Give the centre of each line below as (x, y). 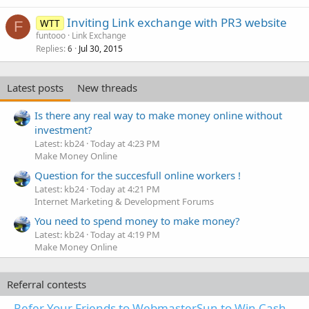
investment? (63, 129)
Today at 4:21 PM (125, 189)
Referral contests (47, 285)
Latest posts (35, 88)
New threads (107, 88)
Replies (50, 49)
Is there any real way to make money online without (158, 115)
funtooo (51, 36)
